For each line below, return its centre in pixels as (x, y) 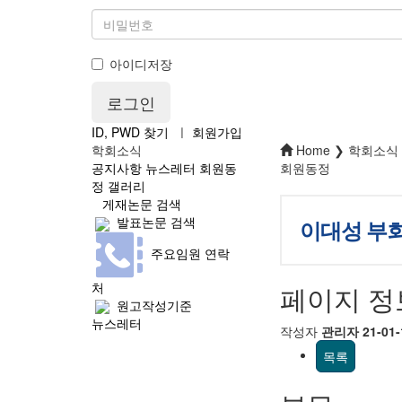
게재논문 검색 (138, 204)
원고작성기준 (151, 305)
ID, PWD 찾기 (130, 132)
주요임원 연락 (187, 253)
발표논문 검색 (153, 222)
